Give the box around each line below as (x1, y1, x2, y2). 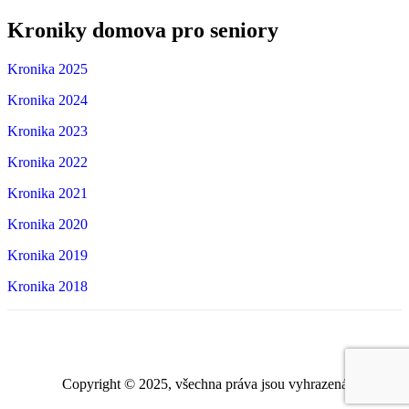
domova (92, 17, 166, 42)
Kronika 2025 (7, 60, 88, 77)
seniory (210, 17, 278, 42)
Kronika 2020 (7, 215, 88, 232)
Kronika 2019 (7, 246, 88, 263)
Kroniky (7, 17, 87, 42)
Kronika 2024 (7, 91, 88, 108)
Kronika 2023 (7, 122, 88, 139)
